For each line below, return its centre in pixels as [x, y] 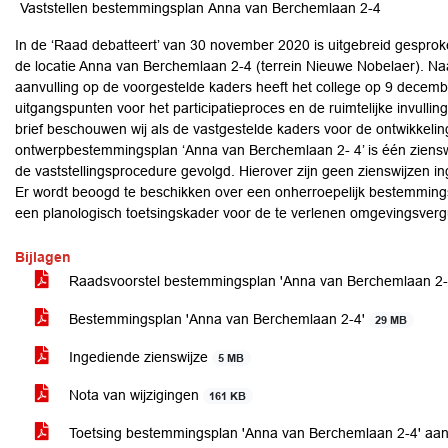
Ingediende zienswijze [138, 357]
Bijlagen [43, 257]
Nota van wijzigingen [134, 395]
